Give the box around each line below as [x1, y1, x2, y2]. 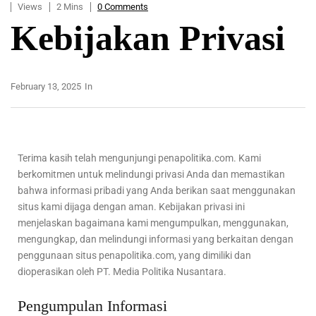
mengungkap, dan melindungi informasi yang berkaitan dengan [18, 233, 293, 245]
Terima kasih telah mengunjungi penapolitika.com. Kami [18, 152, 261, 164]
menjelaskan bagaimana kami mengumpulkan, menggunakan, [18, 217, 288, 229]
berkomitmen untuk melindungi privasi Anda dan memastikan [18, 168, 285, 180]
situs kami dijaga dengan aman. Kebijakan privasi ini [18, 200, 245, 212]
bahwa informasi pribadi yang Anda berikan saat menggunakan [18, 184, 296, 196]
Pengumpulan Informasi [18, 296, 167, 315]
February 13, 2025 [11, 80, 81, 92]
